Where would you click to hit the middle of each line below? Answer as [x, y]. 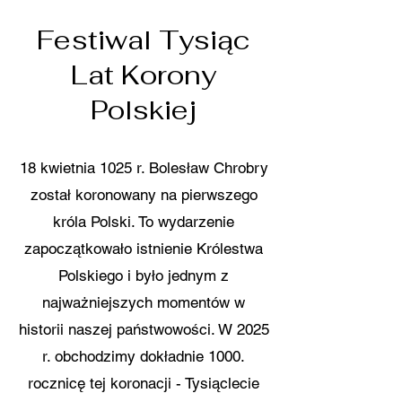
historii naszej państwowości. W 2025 [144, 329]
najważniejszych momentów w [144, 302]
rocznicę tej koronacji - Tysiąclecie [144, 383]
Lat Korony [144, 75]
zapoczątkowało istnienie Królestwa [144, 249]
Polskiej [144, 110]
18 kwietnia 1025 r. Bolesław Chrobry [144, 168]
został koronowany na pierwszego [144, 195]
